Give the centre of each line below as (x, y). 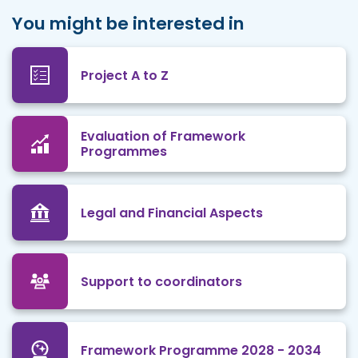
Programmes (124, 152)
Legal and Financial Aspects (172, 213)
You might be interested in (128, 24)
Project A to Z (125, 75)
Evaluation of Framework (163, 137)
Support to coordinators (161, 281)
